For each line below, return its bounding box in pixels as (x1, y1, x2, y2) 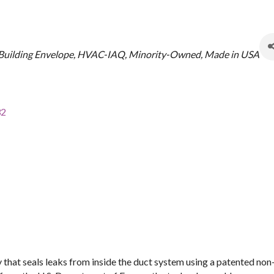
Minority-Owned (128, 48, 201, 60)
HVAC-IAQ (77, 48, 125, 60)
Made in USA (204, 48, 260, 60)
